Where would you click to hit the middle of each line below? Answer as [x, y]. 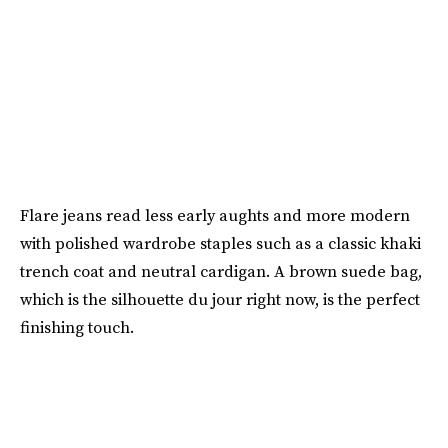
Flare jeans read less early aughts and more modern [215, 214]
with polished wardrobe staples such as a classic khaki [220, 242]
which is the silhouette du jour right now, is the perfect [220, 298]
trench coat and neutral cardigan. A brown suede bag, [221, 270]
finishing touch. [77, 326]
